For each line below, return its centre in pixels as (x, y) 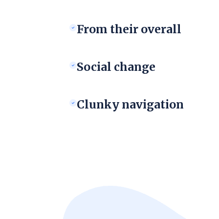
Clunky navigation (130, 104)
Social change (116, 66)
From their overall (129, 29)
